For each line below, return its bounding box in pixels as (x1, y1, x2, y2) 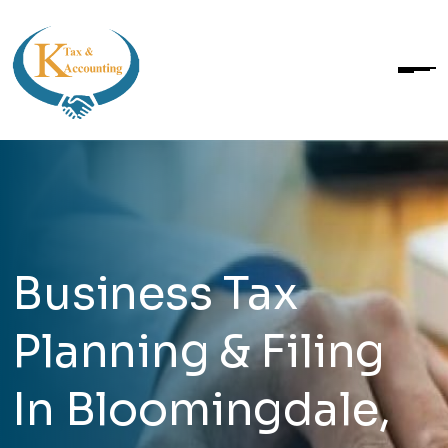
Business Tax (12, 265, 299, 322)
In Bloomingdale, (12, 381, 391, 438)
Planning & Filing (12, 323, 386, 380)
